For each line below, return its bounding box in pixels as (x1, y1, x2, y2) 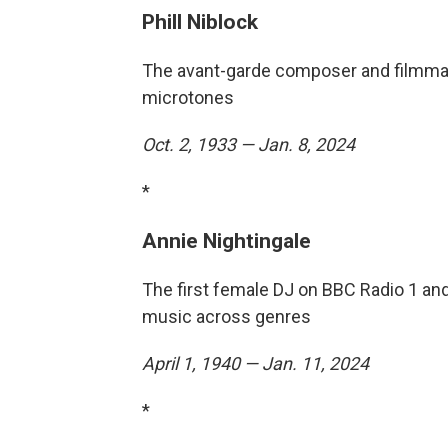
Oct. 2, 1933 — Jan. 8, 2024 (142, 134, 355, 155)
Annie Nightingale (142, 228, 311, 253)
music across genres (142, 306, 311, 327)
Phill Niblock (142, 9, 258, 34)
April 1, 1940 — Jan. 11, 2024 (142, 353, 369, 374)
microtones (142, 87, 234, 108)
